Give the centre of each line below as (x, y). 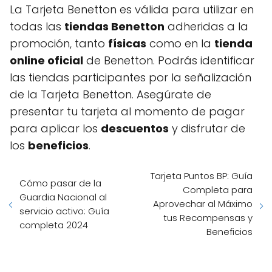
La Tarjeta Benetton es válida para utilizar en (132, 9)
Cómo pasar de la (60, 183)
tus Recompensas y (208, 218)
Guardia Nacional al (63, 197)
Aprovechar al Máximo (203, 204)
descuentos (135, 128)
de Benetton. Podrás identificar (169, 60)
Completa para (218, 190)
